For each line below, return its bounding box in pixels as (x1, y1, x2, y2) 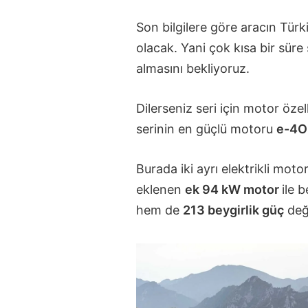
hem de (135, 202, 183, 217)
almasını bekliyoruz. (135, 61, 250, 76)
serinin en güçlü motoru (135, 122, 276, 137)
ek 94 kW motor (184, 181, 282, 197)
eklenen (135, 181, 185, 197)
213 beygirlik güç (182, 202, 284, 217)
